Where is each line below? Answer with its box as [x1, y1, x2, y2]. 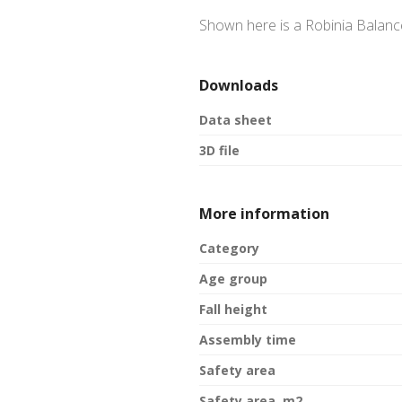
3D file [199, 142, 240, 160]
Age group [199, 270, 267, 288]
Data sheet [199, 111, 272, 129]
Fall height [199, 301, 267, 319]
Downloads [199, 75, 278, 96]
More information [199, 204, 329, 224]
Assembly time [199, 331, 296, 349]
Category [199, 240, 259, 258]
